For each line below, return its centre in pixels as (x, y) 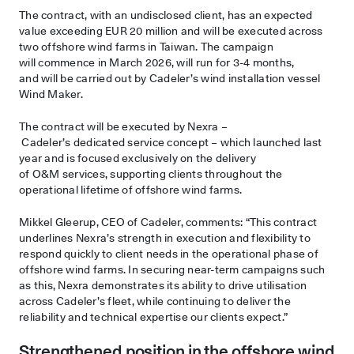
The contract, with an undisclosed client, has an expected (166, 15)
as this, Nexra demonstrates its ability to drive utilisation (163, 285)
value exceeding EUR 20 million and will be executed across (171, 30)
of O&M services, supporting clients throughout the (151, 173)
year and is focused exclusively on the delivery (137, 158)
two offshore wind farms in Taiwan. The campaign (146, 46)
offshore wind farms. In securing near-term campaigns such (172, 269)
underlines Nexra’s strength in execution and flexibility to (165, 237)
